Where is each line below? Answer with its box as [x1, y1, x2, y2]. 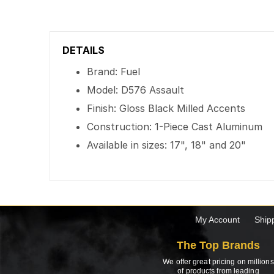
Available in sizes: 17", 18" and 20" [87, 139, 246, 151]
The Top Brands [177, 239, 260, 251]
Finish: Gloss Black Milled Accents [87, 102, 246, 114]
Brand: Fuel [87, 65, 141, 78]
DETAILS [62, 44, 105, 56]
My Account [194, 215, 240, 224]
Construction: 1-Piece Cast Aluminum [87, 120, 263, 133]
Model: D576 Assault [87, 84, 185, 96]
